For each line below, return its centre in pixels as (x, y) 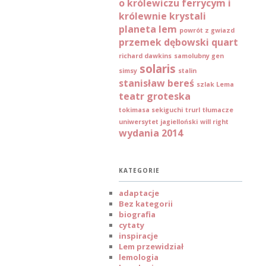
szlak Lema (215, 85)
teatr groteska (155, 96)
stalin (187, 71)
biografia (137, 214)
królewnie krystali (162, 16)
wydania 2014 (151, 133)
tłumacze (218, 110)
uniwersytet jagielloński (158, 122)
